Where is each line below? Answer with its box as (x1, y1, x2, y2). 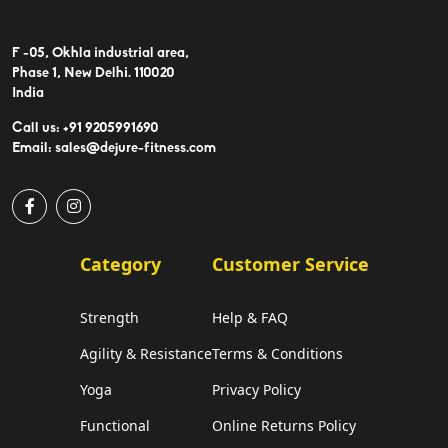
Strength (79, 307, 139, 327)
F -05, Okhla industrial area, (12, 45, 189, 61)
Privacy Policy (211, 379, 301, 399)
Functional (79, 415, 150, 435)
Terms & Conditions (211, 343, 343, 363)
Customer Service (211, 251, 369, 276)
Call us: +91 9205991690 (12, 120, 159, 136)
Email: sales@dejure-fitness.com (12, 140, 216, 156)
